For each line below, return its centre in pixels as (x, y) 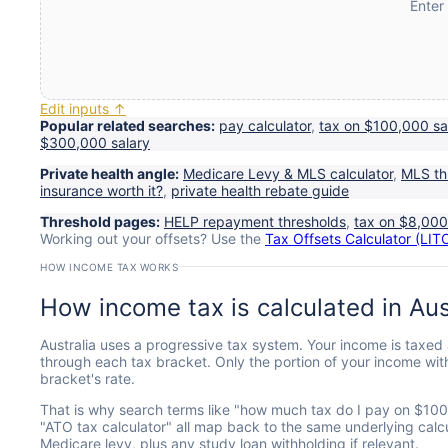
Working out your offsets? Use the (152, 238)
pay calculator (265, 125)
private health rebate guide (260, 190)
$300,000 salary (95, 142)
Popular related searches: (127, 125)
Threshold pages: (100, 221)
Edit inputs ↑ (83, 108)
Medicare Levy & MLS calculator (288, 173)
